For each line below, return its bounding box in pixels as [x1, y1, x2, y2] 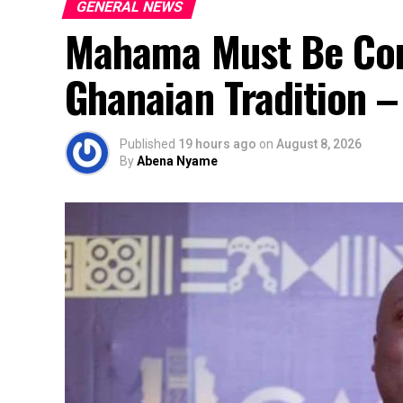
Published [120, 137, 175, 151]
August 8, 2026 [276, 137, 362, 151]
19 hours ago [178, 137, 256, 151]
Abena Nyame [137, 154, 218, 168]
